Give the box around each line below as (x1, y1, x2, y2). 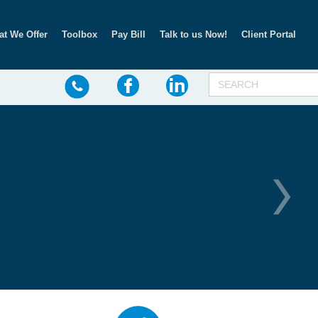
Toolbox (62, 29, 97, 40)
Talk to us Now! (160, 29, 227, 40)
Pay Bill (111, 29, 146, 40)
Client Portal (241, 29, 296, 40)
